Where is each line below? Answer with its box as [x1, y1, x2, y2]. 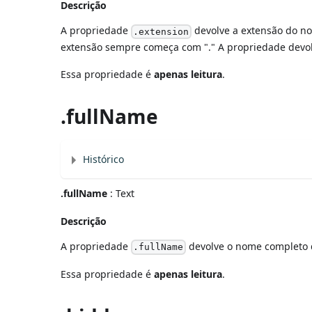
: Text [107, 186, 135, 200]
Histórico [83, 152, 125, 166]
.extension [133, 26, 189, 37]
